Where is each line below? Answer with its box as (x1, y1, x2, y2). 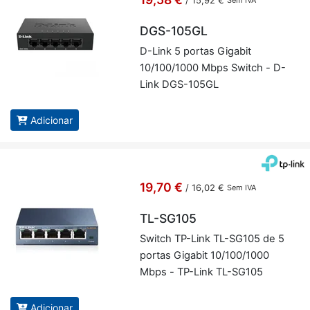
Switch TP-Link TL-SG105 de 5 (139, 232, 284, 246)
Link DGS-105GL (139, 78, 219, 91)
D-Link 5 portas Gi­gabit (139, 45, 251, 58)
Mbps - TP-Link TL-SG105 (139, 266, 263, 279)
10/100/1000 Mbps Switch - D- (139, 62, 286, 75)
